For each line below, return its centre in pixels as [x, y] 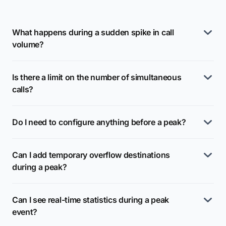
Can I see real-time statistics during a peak [91, 200]
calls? [23, 89]
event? [25, 212]
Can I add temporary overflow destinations [91, 155]
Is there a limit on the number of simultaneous [97, 77]
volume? [28, 44]
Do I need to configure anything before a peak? [99, 122]
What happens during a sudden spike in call [93, 32]
